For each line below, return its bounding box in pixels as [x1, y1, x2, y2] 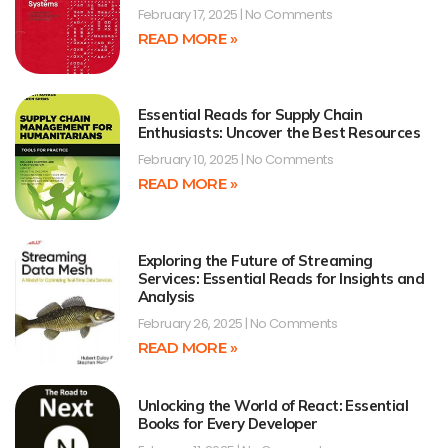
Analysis [137, 286, 195, 306]
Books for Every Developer [137, 413, 318, 433]
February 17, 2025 [137, 4, 240, 24]
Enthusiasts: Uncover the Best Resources [137, 123, 421, 143]
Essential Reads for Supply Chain [137, 105, 363, 125]
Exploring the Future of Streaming [137, 250, 373, 270]
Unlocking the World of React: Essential [137, 395, 409, 415]
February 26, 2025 [137, 313, 245, 333]
